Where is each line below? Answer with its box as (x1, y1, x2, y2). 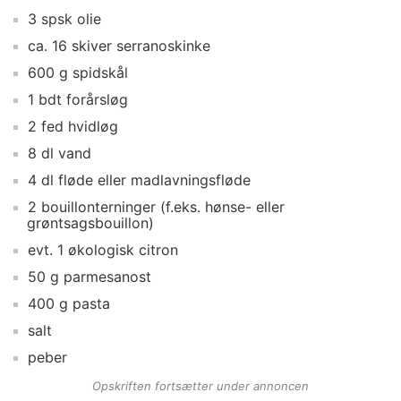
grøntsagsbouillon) (27, 214, 154, 232)
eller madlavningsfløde (93, 171, 251, 189)
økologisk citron (68, 241, 178, 259)
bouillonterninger (41, 198, 156, 216)
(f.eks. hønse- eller (156, 198, 285, 216)
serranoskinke (116, 37, 210, 55)
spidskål (73, 64, 128, 81)
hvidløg (68, 117, 118, 135)
